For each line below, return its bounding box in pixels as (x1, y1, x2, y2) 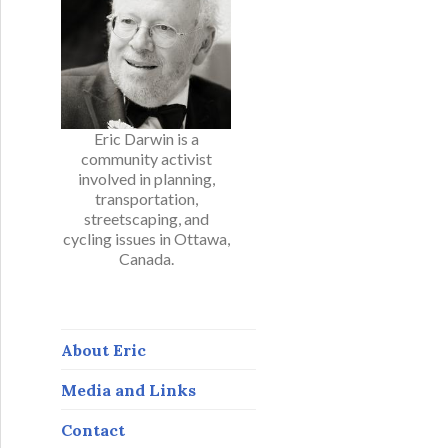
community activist (80, 149, 212, 168)
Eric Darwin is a (93, 129, 199, 148)
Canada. (118, 249, 174, 268)
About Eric (61, 339, 146, 360)
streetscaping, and (83, 209, 209, 228)
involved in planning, (77, 169, 215, 188)
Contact (61, 419, 125, 440)
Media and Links (61, 379, 196, 400)
